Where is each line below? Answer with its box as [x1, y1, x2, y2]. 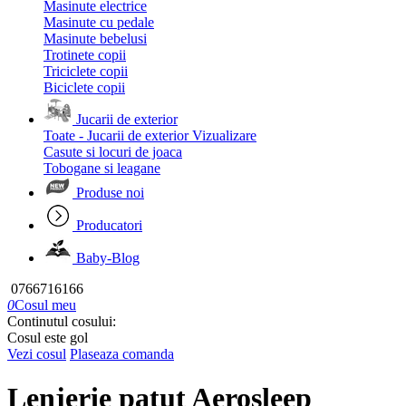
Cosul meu [14, 297, 76, 313]
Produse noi [76, 185, 144, 200]
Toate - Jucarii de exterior [43, 128, 188, 143]
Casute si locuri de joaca [43, 144, 182, 159]
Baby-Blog [76, 250, 140, 266]
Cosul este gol [7, 330, 88, 345]
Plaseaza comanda [70, 346, 174, 362]
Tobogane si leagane [43, 160, 160, 176]
